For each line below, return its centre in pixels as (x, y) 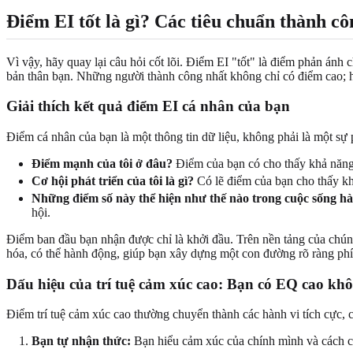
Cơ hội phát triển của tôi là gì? (113, 180)
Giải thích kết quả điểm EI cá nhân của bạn (148, 106)
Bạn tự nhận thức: (81, 341)
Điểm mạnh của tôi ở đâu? (102, 163)
